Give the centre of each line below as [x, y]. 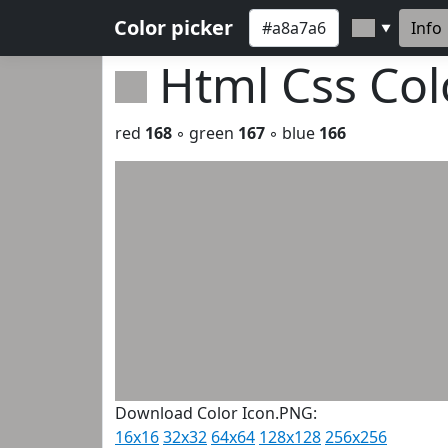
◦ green [205, 133]
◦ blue [292, 133]
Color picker [173, 27]
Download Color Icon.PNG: [216, 413]
